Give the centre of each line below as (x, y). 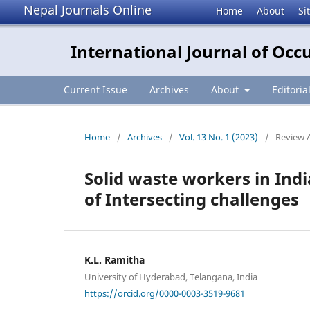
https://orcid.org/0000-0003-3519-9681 (165, 293)
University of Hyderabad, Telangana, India (171, 276)
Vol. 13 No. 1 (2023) (219, 137)
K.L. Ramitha (115, 259)
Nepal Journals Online (88, 10)
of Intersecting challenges (192, 199)
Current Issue (95, 89)
